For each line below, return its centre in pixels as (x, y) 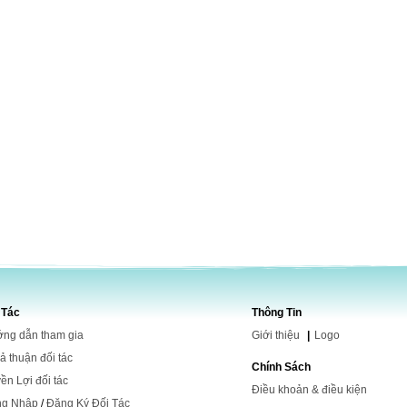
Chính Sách (281, 367)
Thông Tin (276, 312)
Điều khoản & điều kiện (309, 389)
